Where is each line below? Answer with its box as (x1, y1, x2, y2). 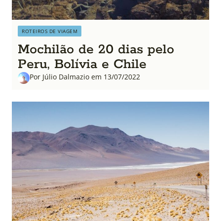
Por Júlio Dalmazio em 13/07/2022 (30, 72, 140, 81)
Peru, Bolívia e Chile (18, 56, 147, 73)
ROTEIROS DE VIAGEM (22, 28, 77, 35)
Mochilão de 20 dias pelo (18, 41, 174, 58)
